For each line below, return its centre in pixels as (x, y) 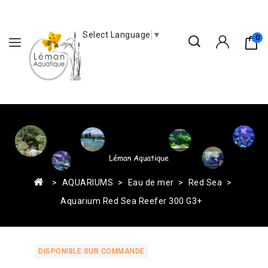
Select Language (117, 35)
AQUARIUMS (88, 183)
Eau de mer (151, 183)
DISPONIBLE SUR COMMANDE (92, 252)
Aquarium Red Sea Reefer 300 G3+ (131, 201)
